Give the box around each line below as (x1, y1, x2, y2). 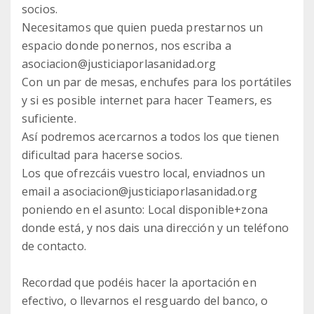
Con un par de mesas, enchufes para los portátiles (22, 74, 292, 90)
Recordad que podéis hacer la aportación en (22, 275, 257, 290)
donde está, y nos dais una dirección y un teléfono (22, 220, 289, 235)
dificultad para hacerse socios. (22, 147, 182, 163)
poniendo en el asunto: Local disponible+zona (22, 202, 268, 217)
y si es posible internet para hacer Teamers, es (22, 93, 273, 108)
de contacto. (22, 238, 86, 254)
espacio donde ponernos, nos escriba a (22, 38, 231, 53)
